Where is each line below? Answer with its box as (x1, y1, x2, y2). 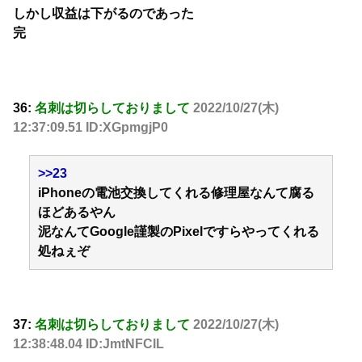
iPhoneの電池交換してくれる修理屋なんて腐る (38, 185, 314, 200)
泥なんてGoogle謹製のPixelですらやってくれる (38, 224, 319, 238)
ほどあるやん (38, 204, 116, 219)
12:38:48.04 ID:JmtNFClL (13, 337, 164, 351)
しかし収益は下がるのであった (13, 6, 194, 20)
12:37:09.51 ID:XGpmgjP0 (13, 120, 168, 134)
